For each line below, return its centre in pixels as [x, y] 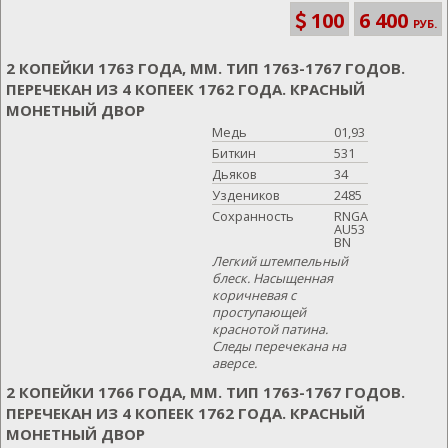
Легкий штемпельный [280, 261]
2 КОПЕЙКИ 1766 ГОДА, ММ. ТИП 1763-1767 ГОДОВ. [205, 392]
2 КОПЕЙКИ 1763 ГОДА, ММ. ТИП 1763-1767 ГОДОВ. [205, 68]
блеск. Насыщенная [273, 278]
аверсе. [235, 363]
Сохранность [253, 216]
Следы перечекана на [279, 346]
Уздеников [246, 195]
